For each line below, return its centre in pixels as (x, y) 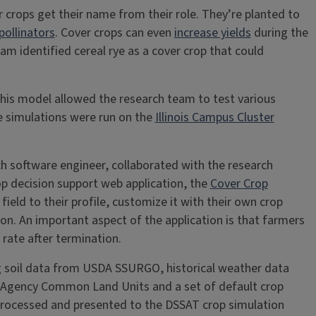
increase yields (212, 33)
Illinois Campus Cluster (214, 117)
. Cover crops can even (114, 33)
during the (279, 33)
